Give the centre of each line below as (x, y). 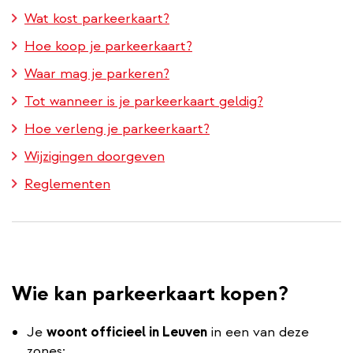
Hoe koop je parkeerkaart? (108, 46)
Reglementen (67, 184)
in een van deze (258, 332)
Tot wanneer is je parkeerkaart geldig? (144, 101)
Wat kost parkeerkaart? (97, 18)
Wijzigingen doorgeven (95, 156)
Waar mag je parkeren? (97, 73)
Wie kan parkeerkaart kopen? (150, 293)
